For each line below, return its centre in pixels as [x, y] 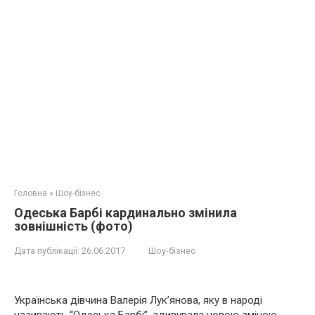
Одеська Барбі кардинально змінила [126, 213]
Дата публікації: [47, 251]
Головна [31, 193]
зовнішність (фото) [73, 226]
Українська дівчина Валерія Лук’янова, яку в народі [138, 300]
